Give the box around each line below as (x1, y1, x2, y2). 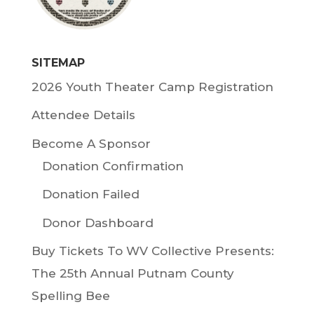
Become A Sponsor (31, 136, 151, 151)
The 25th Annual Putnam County (31, 266, 234, 281)
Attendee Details (31, 108, 135, 123)
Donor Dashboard (41, 215, 153, 230)
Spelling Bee (31, 289, 110, 303)
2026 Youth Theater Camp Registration (31, 79, 273, 94)
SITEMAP (31, 55, 85, 69)
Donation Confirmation (41, 158, 184, 173)
